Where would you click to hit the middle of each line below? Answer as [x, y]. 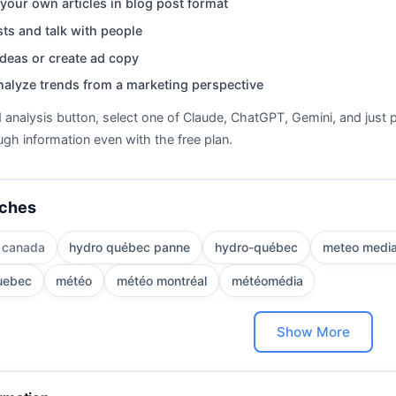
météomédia [267, 281]
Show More [313, 332]
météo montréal [161, 281]
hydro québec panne [130, 247]
